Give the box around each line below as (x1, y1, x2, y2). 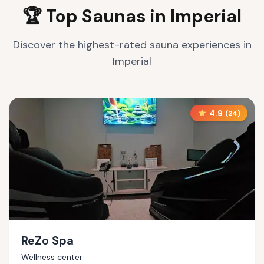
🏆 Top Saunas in (22, 5, 170, 28)
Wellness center (21, 252, 82, 262)
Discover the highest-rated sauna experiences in (12, 38, 252, 52)
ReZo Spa (21, 233, 74, 248)
